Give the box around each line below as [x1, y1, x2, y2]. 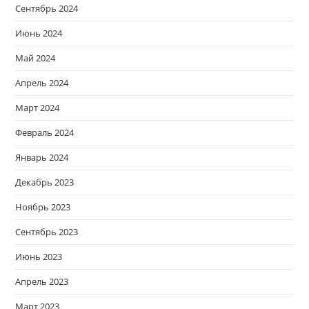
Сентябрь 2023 [15, 226, 79, 239]
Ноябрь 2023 [15, 201, 71, 214]
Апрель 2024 [15, 77, 69, 90]
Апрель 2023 [15, 275, 69, 288]
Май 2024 [15, 52, 56, 65]
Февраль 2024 [15, 126, 74, 139]
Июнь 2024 [15, 27, 63, 40]
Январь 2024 [15, 151, 69, 164]
